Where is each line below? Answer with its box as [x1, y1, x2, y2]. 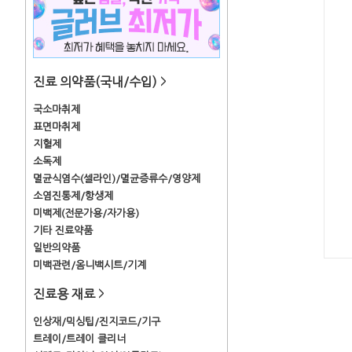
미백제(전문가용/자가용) [33, 208, 139, 218]
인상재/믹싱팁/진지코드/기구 [33, 317, 160, 327]
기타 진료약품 [33, 225, 93, 236]
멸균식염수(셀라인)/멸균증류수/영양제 [33, 174, 200, 184]
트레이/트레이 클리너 [33, 334, 126, 344]
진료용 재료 [33, 288, 98, 300]
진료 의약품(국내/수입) [33, 75, 160, 88]
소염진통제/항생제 [33, 191, 113, 201]
